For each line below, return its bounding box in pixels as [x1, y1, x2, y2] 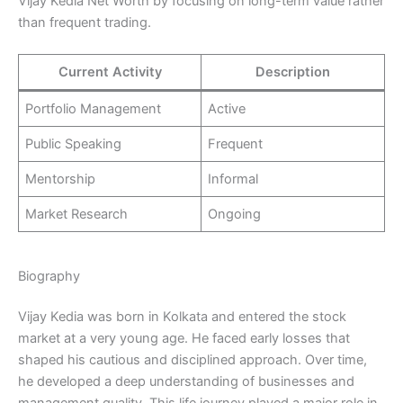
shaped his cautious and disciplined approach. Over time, [18, 352, 367, 369]
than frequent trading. [18, 13, 151, 31]
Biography [18, 267, 80, 284]
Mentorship [25, 171, 96, 188]
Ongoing [208, 206, 262, 223]
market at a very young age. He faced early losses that [18, 330, 350, 347]
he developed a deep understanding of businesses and [18, 373, 354, 390]
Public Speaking [25, 136, 122, 153]
